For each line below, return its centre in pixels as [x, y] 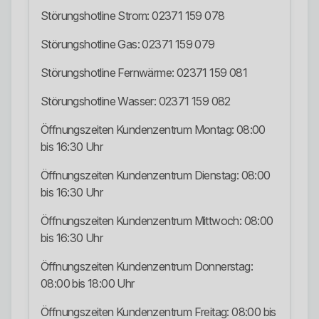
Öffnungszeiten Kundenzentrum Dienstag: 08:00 [156, 176]
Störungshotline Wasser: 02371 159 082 [136, 101]
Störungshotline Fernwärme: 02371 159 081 [144, 73]
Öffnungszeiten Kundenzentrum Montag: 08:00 [153, 130]
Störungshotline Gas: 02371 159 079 [128, 45]
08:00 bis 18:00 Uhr [88, 284]
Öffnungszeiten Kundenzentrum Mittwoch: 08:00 [157, 221]
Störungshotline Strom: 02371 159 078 [133, 16]
